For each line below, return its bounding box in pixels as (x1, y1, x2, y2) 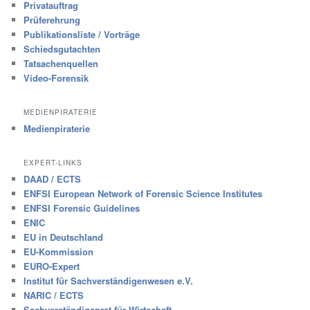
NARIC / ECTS (24, 289, 84, 302)
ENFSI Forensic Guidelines (24, 201, 140, 215)
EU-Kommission (24, 245, 94, 259)
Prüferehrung (24, 12, 81, 26)
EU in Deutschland (24, 230, 104, 244)
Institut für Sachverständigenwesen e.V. (24, 274, 194, 288)
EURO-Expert (24, 259, 80, 273)
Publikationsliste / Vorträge (24, 27, 140, 41)
